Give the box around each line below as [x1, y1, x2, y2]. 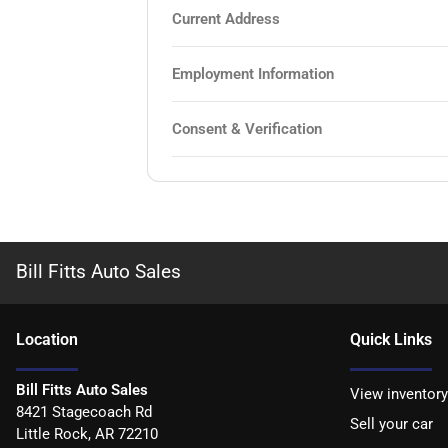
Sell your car [350, 414, 433, 433]
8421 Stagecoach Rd [16, 402, 152, 421]
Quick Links [350, 329, 432, 349]
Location [16, 329, 78, 349]
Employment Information [172, 64, 335, 83]
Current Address [172, 9, 281, 28]
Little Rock [16, 424, 88, 443]
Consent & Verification [172, 119, 323, 138]
